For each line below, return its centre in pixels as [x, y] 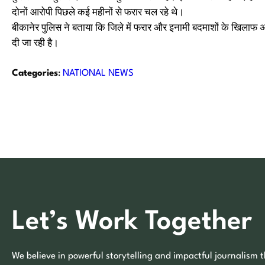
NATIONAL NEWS [98, 73]
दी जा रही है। [35, 44]
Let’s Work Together [132, 222]
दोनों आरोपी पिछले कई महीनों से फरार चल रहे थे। [98, 13]
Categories [35, 73]
